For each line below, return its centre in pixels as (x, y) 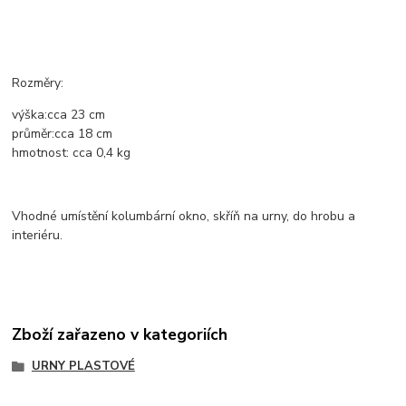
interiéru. (38, 236)
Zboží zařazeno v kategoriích (120, 334)
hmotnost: (41, 153)
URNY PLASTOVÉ (83, 366)
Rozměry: (38, 83)
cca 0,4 (92, 153)
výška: (30, 115)
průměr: (34, 134)
